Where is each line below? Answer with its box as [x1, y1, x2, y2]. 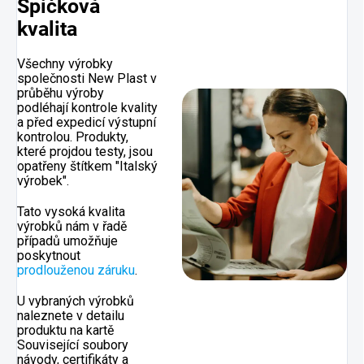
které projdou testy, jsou [17, 144, 153, 160]
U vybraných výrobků [17, 293, 134, 310]
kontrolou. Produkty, [17, 129, 128, 145]
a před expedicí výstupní [17, 115, 156, 131]
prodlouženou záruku [17, 262, 135, 279]
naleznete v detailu [17, 308, 124, 324]
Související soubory [17, 337, 128, 353]
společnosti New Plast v [17, 71, 157, 87]
